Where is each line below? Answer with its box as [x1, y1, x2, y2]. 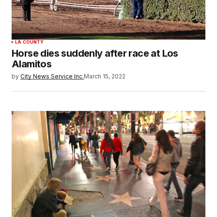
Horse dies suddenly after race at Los [12, 47, 178, 59]
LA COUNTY [15, 39, 44, 45]
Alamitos [12, 58, 52, 70]
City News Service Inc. [20, 72, 84, 80]
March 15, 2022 [84, 72, 125, 80]
